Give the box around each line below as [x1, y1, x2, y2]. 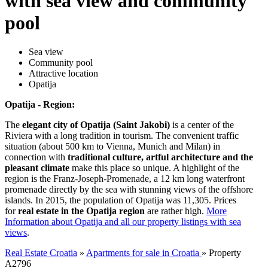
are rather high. [145, 206, 206, 217]
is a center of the [170, 120, 234, 130]
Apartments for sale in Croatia [86, 248, 202, 258]
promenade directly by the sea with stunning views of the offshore [5, 184, 253, 195]
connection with [5, 152, 68, 163]
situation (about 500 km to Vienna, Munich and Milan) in [5, 141, 220, 152]
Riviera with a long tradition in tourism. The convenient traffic [5, 130, 239, 141]
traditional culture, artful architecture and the [68, 152, 253, 163]
